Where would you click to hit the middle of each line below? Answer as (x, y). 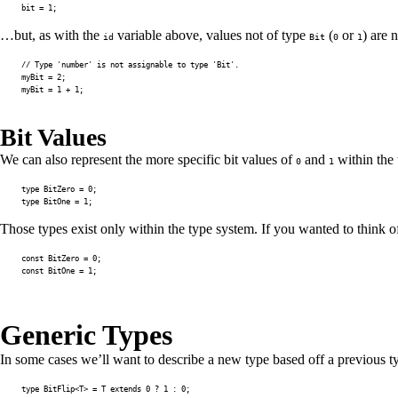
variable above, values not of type (211, 35)
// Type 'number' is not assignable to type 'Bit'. (130, 64)
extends (126, 389)
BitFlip (59, 389)
